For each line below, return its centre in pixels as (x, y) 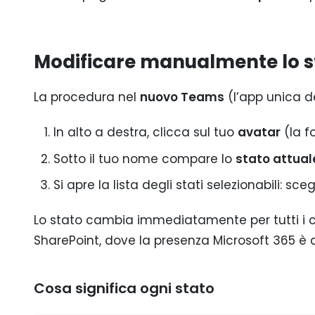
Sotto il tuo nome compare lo (144, 159)
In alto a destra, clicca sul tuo (145, 132)
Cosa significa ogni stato (124, 289)
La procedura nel (87, 97)
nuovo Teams (182, 97)
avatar (259, 132)
